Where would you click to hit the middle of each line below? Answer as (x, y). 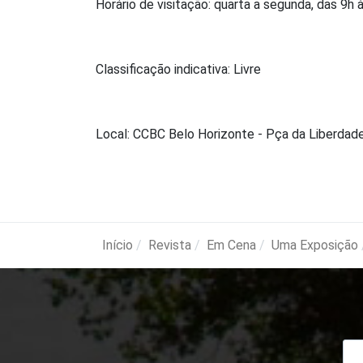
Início (117, 246)
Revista (170, 246)
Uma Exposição (315, 246)
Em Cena (231, 246)
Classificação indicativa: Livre (178, 70)
